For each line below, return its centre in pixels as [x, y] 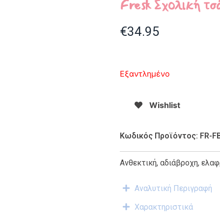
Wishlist [165, 105]
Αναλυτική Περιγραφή [173, 189]
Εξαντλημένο [145, 73]
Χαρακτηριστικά [164, 207]
